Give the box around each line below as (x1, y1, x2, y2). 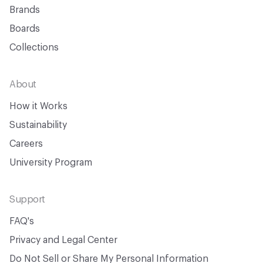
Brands (9, 5, 40, 15)
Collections (9, 43, 59, 52)
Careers (9, 139, 43, 149)
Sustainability (9, 120, 67, 130)
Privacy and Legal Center (9, 235, 117, 245)
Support (9, 195, 45, 204)
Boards (9, 24, 40, 33)
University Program (9, 158, 92, 167)
